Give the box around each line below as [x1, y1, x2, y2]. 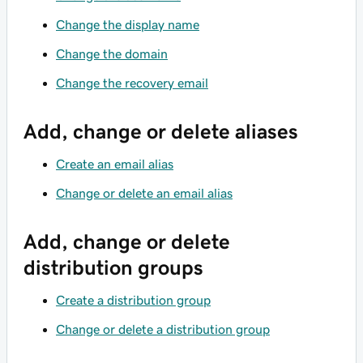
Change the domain [56, 47, 168, 60]
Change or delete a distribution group [56, 322, 270, 335]
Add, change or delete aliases [23, 121, 298, 142]
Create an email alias [56, 157, 173, 170]
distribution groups [23, 257, 203, 278]
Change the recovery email [56, 76, 208, 89]
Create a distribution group [56, 293, 211, 306]
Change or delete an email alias [56, 186, 233, 199]
